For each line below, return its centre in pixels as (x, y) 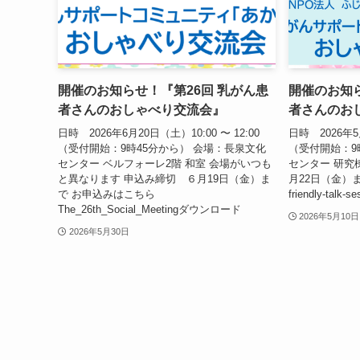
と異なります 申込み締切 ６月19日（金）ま (164, 178)
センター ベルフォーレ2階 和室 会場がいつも (165, 163)
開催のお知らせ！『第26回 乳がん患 (163, 91)
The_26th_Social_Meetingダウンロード (149, 209)
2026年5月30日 (99, 231)
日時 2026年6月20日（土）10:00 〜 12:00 (159, 133)
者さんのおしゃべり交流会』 (141, 110)
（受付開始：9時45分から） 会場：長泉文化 (162, 148)
